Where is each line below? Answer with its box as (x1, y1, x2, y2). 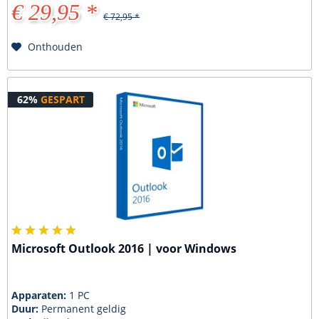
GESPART (40, 92, 85, 106)
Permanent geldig (41, 301, 127, 315)
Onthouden (28, 40, 83, 53)
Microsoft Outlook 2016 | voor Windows (11, 240, 237, 256)
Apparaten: (11, 288, 70, 302)
